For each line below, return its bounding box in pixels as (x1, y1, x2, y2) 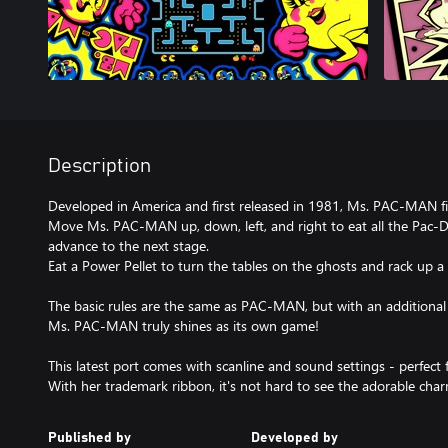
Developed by (250, 430, 338, 445)
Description (48, 155, 151, 176)
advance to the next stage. (48, 235, 209, 255)
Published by (48, 430, 131, 445)
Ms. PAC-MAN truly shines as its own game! (48, 315, 319, 335)
